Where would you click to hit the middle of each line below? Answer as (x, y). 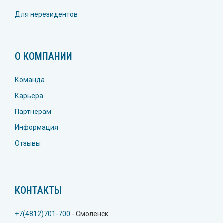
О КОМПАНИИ (44, 56)
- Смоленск (89, 213)
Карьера (29, 95)
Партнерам (33, 111)
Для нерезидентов (46, 14)
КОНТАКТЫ (38, 190)
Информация (37, 127)
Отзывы (28, 143)
